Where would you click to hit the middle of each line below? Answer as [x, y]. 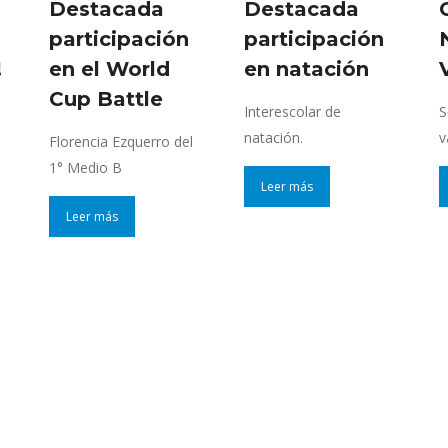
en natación [306, 69]
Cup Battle [106, 99]
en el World [109, 69]
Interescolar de [292, 112]
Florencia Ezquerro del [121, 142]
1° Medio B [85, 168]
